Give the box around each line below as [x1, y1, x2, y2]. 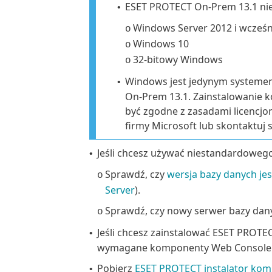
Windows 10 [133, 36, 189, 50]
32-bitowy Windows [133, 52, 223, 66]
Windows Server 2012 [133, 21, 232, 35]
